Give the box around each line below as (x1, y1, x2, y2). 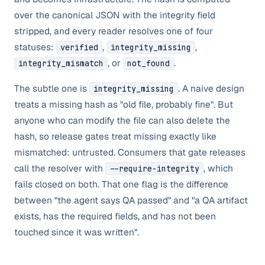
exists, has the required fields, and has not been (14, 210, 216, 222)
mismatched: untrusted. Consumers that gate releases (14, 146, 245, 159)
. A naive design (178, 82, 244, 95)
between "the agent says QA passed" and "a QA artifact (14, 194, 248, 206)
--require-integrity (109, 163, 199, 174)
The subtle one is (14, 82, 89, 95)
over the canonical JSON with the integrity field (14, 9, 215, 21)
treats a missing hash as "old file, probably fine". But (14, 98, 233, 111)
